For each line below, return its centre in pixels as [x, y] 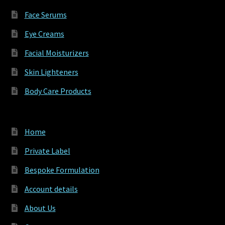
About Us [40, 208]
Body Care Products [58, 91]
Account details [51, 189]
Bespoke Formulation [62, 170]
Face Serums [45, 15]
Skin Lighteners [51, 72]
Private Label [47, 151]
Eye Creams [44, 34]
